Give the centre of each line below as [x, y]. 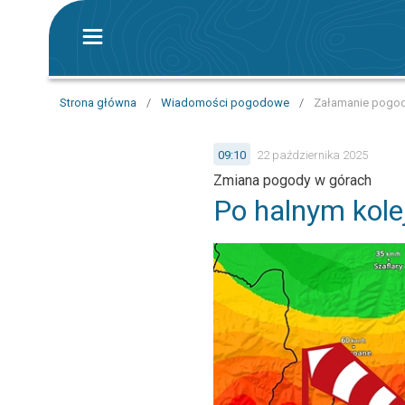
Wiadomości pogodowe [225, 103]
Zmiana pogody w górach [292, 180]
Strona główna [98, 103]
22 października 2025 [312, 155]
